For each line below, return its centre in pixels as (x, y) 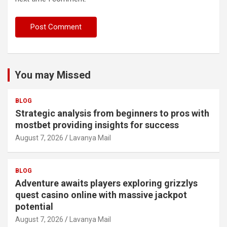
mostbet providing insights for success (97, 125)
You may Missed (53, 75)
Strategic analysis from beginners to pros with (112, 113)
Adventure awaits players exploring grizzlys (106, 183)
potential (34, 206)
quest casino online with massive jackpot (101, 195)
